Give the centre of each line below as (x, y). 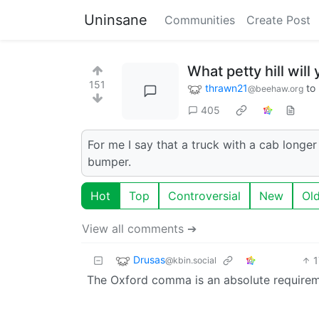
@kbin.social (191, 260)
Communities (200, 20)
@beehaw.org (276, 89)
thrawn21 (226, 88)
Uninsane (116, 20)
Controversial (204, 195)
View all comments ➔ (139, 228)
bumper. (109, 161)
